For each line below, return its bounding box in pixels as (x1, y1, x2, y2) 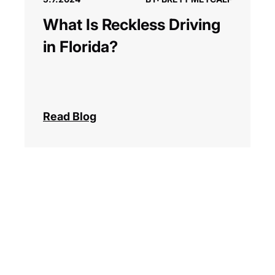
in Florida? (43, 37, 118, 56)
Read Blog (43, 110, 96, 123)
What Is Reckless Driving (43, 15, 220, 34)
